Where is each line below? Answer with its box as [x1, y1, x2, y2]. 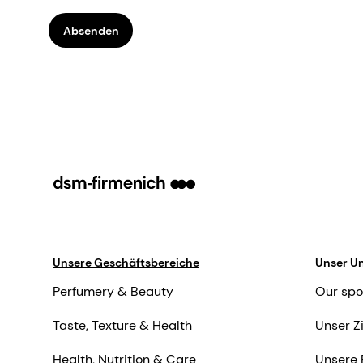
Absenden [62, 23, 119, 38]
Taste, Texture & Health [53, 317, 192, 335]
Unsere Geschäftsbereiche [53, 255, 199, 271]
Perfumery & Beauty [53, 283, 173, 301]
